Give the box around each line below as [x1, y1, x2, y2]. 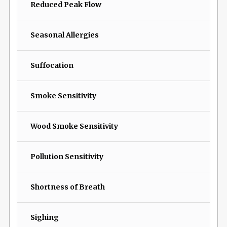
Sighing [30, 213, 59, 222]
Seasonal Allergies [30, 30, 99, 40]
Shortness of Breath [30, 182, 105, 192]
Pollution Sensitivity [30, 152, 103, 162]
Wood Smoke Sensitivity [30, 122, 118, 131]
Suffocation [30, 61, 73, 70]
